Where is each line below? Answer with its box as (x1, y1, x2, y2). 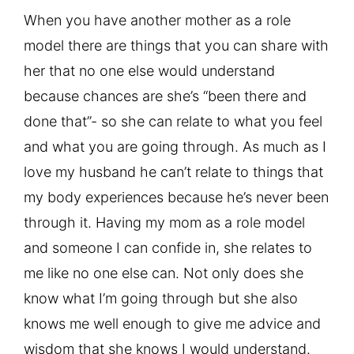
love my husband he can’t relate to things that (24, 163, 323, 180)
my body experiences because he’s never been (24, 188, 329, 205)
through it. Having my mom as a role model (24, 213, 305, 231)
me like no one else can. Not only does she (24, 264, 303, 281)
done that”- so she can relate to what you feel (24, 112, 322, 130)
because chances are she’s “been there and (24, 87, 307, 104)
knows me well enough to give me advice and (24, 314, 321, 332)
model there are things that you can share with (24, 36, 329, 54)
